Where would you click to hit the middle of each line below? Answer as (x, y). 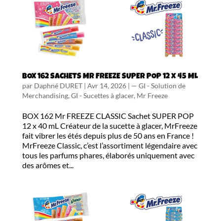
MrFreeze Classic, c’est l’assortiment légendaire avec (110, 146)
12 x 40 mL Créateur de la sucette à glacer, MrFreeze (110, 126)
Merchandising (45, 96)
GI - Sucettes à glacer (102, 96)
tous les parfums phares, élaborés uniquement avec (108, 155)
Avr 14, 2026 (107, 86)
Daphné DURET (58, 86)
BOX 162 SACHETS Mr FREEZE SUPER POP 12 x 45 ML (110, 77)
